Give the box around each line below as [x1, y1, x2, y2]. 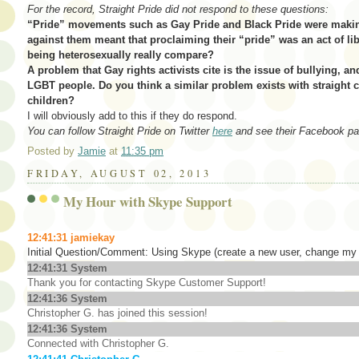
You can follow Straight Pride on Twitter [27, 124, 212, 137]
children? [27, 94, 75, 107]
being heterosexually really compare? [27, 48, 214, 61]
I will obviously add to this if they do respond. [27, 109, 237, 122]
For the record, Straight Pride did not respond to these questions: [27, 2, 329, 15]
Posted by [27, 145, 78, 158]
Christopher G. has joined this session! [27, 306, 208, 319]
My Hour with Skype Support [63, 191, 232, 212]
